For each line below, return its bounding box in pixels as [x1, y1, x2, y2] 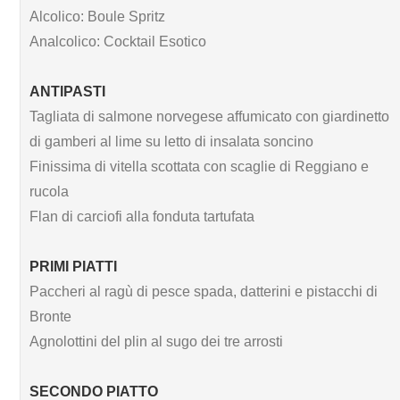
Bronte [29, 308, 71, 324]
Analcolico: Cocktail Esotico [29, 33, 206, 49]
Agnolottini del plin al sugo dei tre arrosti [29, 333, 283, 349]
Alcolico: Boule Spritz [29, 8, 165, 24]
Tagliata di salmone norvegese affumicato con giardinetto [29, 108, 389, 124]
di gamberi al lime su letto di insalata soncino [29, 133, 313, 149]
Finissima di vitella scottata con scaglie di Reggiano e [29, 158, 369, 174]
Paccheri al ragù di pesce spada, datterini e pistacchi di [29, 283, 378, 299]
